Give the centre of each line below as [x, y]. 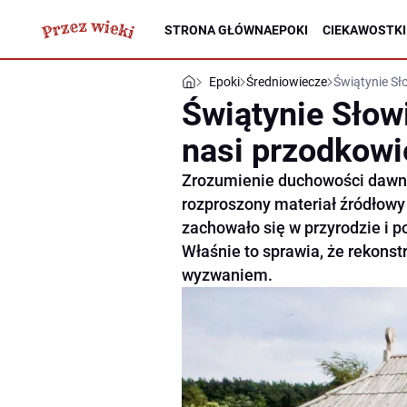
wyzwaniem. [227, 275]
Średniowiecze [287, 82]
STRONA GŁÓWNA [218, 30]
